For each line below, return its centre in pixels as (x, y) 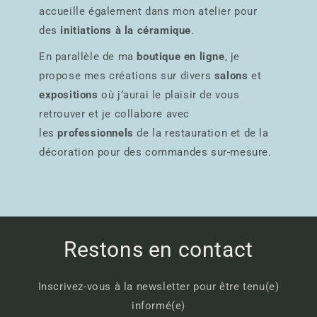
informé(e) (158, 306)
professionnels (96, 133)
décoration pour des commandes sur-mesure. (155, 152)
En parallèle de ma (88, 56)
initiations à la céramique (126, 30)
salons (231, 75)
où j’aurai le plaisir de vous (169, 94)
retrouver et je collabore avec (115, 114)
